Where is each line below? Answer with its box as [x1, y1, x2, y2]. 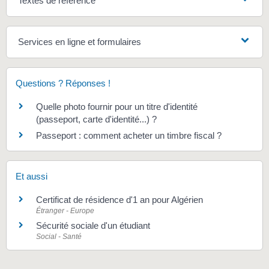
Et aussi [16, 171, 47, 181]
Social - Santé [36, 232, 82, 241]
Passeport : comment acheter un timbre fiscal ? [36, 130, 222, 141]
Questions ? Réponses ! [16, 78, 110, 89]
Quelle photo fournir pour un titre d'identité [36, 101, 198, 112]
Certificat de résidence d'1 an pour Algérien [36, 194, 203, 205]
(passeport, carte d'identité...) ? [36, 114, 157, 125]
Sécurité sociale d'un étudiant [36, 220, 150, 231]
